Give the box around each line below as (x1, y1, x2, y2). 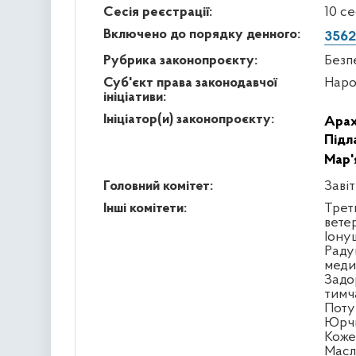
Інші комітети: (103, 200, 187, 216)
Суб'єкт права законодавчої (103, 75, 277, 91)
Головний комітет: (103, 178, 213, 194)
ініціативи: (103, 89, 166, 105)
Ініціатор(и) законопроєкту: (103, 111, 274, 127)
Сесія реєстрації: (103, 4, 212, 20)
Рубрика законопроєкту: (103, 52, 257, 68)
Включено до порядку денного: (103, 26, 300, 42)
